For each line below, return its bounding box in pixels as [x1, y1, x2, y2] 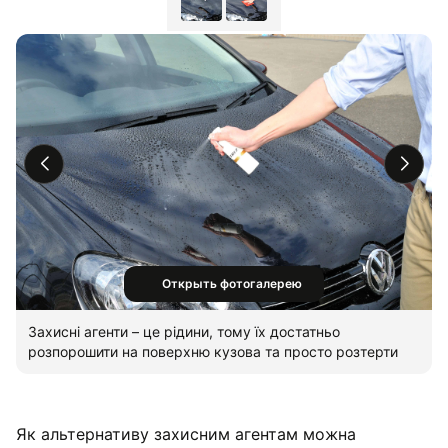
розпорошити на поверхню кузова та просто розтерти [28, 343, 398, 361]
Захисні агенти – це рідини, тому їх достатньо [28, 323, 340, 341]
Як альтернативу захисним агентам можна [16, 424, 356, 445]
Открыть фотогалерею [162, 276, 302, 292]
